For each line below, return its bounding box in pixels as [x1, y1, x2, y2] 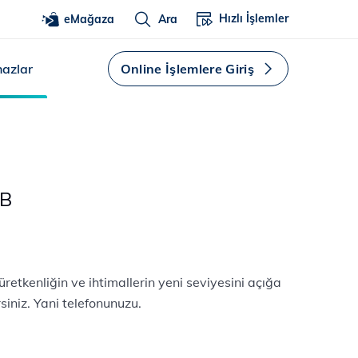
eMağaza [64, 11, 114, 26]
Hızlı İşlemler [219, 11, 288, 26]
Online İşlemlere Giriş [120, 61, 254, 77]
